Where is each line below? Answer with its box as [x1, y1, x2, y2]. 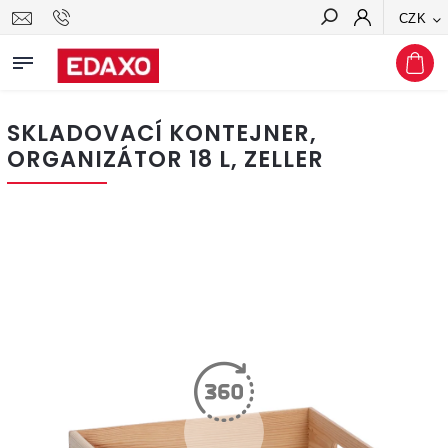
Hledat [378, 45, 426, 61]
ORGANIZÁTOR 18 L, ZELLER [7, 143, 324, 175]
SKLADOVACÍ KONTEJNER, [7, 117, 317, 149]
